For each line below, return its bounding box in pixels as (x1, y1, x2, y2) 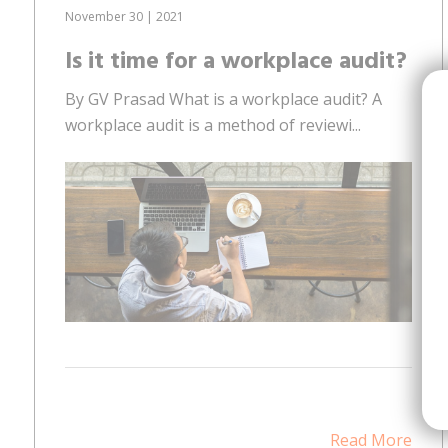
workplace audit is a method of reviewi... (65, 113, 361, 136)
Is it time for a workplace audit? (65, 42, 407, 81)
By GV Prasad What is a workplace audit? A (65, 87, 382, 110)
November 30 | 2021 (65, 7, 184, 25)
